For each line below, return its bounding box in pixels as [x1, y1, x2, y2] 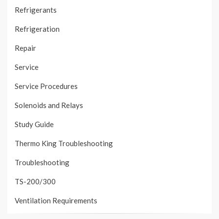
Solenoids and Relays [15, 101, 83, 110]
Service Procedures [15, 82, 78, 91]
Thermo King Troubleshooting [15, 139, 113, 148]
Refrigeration [15, 24, 60, 34]
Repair [15, 44, 36, 53]
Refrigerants [15, 5, 57, 15]
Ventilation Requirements [15, 196, 97, 205]
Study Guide [15, 120, 54, 129]
